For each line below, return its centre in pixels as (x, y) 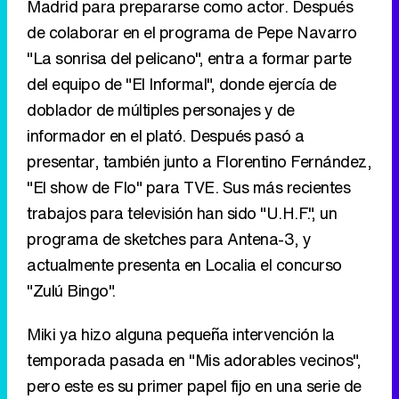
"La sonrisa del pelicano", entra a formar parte (189, 58)
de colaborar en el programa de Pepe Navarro (192, 33)
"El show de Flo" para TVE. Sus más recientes (188, 187)
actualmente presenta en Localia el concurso (184, 265)
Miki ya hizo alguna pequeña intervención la (181, 334)
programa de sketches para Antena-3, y (169, 239)
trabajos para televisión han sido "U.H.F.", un (182, 213)
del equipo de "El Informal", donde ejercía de (182, 84)
